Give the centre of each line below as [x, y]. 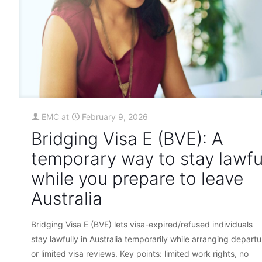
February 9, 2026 [115, 117]
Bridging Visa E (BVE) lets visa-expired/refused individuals [142, 225]
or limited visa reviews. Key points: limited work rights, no [140, 254]
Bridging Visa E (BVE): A [127, 139]
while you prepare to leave [137, 179]
